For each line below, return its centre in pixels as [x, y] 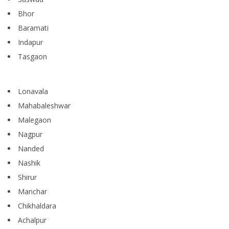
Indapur [30, 42]
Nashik [29, 163]
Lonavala [33, 91]
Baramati [33, 28]
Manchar [32, 192]
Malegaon [35, 120]
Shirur [27, 177]
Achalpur [32, 220]
